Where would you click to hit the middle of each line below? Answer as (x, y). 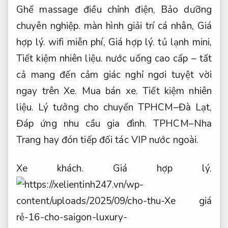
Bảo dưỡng (186, 9)
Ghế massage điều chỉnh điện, (89, 9)
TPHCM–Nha (179, 123)
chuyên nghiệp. (49, 26)
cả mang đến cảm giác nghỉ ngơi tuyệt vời (114, 75)
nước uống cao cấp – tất (157, 58)
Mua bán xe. (110, 91)
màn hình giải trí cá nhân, (139, 26)
